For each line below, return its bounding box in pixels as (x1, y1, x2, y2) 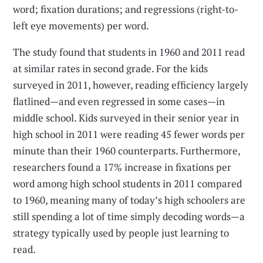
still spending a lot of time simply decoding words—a (13, 210, 245, 224)
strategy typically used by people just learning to (13, 226, 230, 240)
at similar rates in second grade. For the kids (13, 62, 208, 76)
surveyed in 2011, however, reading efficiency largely (13, 78, 249, 92)
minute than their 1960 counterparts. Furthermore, (13, 144, 241, 158)
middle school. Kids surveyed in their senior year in (13, 111, 240, 125)
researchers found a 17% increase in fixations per (13, 160, 232, 174)
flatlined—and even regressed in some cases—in (13, 95, 225, 109)
